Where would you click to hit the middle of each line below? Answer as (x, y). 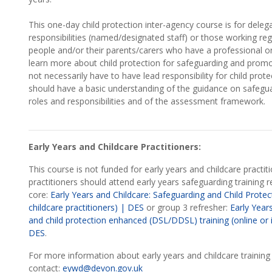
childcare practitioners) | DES (86, 207)
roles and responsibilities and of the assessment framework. (147, 101)
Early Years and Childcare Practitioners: (115, 147)
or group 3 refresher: (187, 207)
